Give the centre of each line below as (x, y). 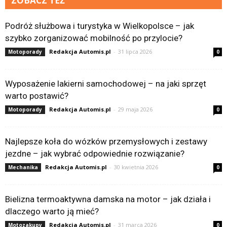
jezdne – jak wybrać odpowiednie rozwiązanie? (95, 153)
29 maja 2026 (135, 109)
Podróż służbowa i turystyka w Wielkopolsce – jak (100, 26)
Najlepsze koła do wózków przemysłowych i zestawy (106, 141)
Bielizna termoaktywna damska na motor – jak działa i (108, 199)
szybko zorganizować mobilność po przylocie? (94, 38)
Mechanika (23, 167)
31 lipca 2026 (135, 51)
